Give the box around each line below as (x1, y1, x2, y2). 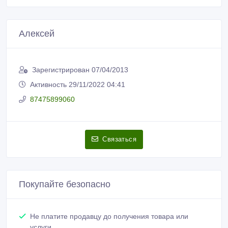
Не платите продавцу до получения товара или (30, 212, 188, 220)
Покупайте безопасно (19, 179, 110, 189)
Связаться (102, 135, 136, 143)
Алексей (19, 28, 54, 39)
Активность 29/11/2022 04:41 (30, 80, 125, 89)
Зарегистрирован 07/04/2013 (32, 65, 128, 74)
